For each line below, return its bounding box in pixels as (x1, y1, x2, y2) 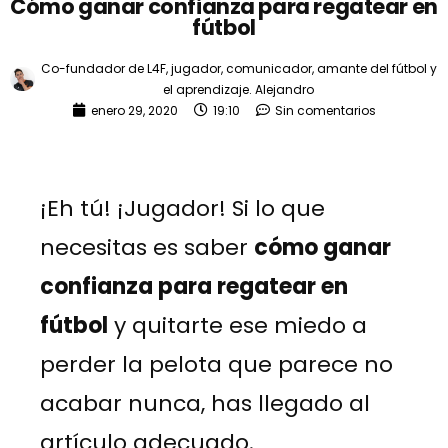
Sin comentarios (275, 101, 376, 119)
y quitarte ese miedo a (108, 309, 367, 341)
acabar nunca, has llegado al (40, 387, 370, 419)
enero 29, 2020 (91, 101, 178, 119)
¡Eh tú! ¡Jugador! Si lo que (40, 192, 325, 224)
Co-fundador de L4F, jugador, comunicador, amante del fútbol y (40, 59, 437, 77)
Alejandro (252, 80, 315, 98)
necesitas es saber (40, 231, 254, 263)
